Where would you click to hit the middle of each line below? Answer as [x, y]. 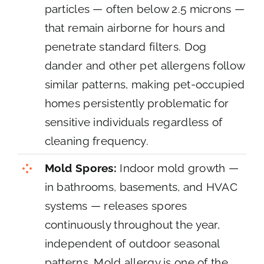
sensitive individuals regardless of [133, 122]
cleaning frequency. [96, 141]
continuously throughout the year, [132, 225]
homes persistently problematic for [137, 103]
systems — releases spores [116, 206]
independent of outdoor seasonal [132, 244]
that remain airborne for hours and [135, 27]
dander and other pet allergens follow [145, 65]
